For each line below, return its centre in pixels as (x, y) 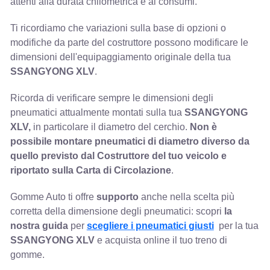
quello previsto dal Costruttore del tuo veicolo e (118, 155)
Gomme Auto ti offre (53, 196)
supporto (117, 196)
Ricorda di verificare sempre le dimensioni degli (111, 98)
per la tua (236, 225)
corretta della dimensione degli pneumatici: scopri (117, 211)
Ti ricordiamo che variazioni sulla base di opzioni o (118, 28)
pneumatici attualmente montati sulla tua (97, 112)
